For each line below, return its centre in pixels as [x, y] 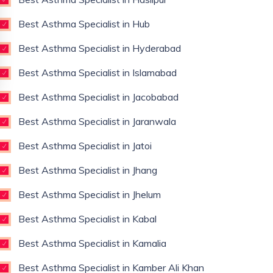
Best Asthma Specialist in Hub [84, 24]
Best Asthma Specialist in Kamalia [92, 243]
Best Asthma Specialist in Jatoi [85, 146]
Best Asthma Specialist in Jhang [88, 170]
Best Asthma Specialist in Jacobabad [98, 97]
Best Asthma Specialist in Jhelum [90, 194]
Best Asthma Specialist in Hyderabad [100, 48]
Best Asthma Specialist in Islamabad [97, 73]
